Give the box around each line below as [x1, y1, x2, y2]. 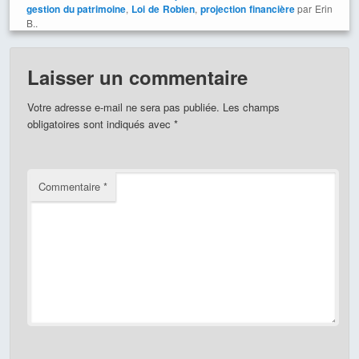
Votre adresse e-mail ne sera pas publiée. [26, 99, 220, 115]
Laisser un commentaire [26, 63, 248, 91]
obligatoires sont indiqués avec [26, 116, 174, 132]
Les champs [222, 99, 280, 115]
